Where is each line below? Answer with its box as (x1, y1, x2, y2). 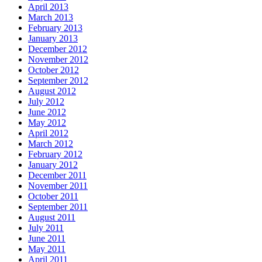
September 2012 (28, 75, 88, 86)
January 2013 (28, 33, 78, 44)
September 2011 (28, 202, 88, 212)
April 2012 (28, 128, 68, 139)
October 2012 (28, 65, 79, 75)
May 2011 (28, 244, 65, 254)
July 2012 (28, 96, 64, 107)
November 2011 (28, 181, 88, 191)
